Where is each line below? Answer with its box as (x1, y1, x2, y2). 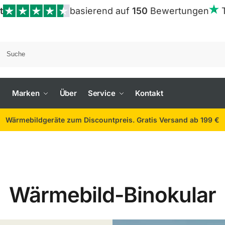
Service (87, 88, 116, 98)
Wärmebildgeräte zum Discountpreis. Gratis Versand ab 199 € (6, 116, 219, 124)
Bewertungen (148, 6, 209, 16)
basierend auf (70, 6, 133, 16)
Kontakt (135, 88, 163, 98)
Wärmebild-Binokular (9, 182, 216, 207)
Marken (12, 88, 40, 98)
